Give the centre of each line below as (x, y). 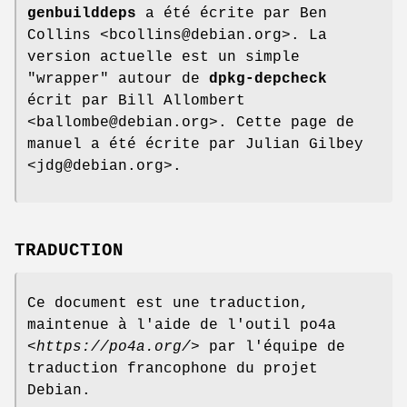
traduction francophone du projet (173, 368)
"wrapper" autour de (118, 79)
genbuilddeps (82, 14)
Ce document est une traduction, (168, 303)
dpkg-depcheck (268, 79)
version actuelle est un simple (164, 58)
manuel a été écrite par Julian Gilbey (195, 145)
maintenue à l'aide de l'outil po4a (182, 325)
